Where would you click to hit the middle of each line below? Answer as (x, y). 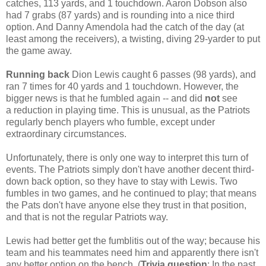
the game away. (39, 50)
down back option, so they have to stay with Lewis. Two (122, 181)
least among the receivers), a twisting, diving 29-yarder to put (133, 39)
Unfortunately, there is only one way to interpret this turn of (127, 157)
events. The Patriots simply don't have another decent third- (130, 169)
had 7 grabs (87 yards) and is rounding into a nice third (120, 15)
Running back (38, 74)
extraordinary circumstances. (66, 134)
